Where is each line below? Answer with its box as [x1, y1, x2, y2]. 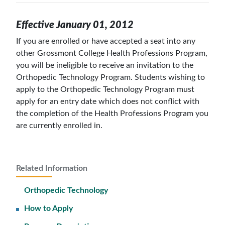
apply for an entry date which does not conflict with [16, 97, 199, 105]
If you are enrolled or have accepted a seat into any [16, 37, 195, 45]
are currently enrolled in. [16, 122, 102, 130]
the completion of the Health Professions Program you [16, 109, 208, 118]
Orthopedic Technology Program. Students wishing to [16, 73, 205, 81]
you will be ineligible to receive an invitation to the [16, 61, 193, 69]
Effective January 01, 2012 [16, 20, 134, 30]
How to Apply [24, 204, 73, 212]
